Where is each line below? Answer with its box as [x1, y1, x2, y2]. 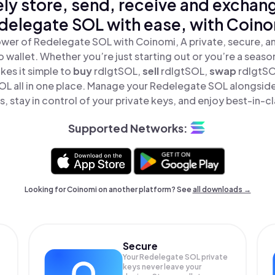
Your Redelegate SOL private [123, 252, 228, 261]
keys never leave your [123, 262, 202, 271]
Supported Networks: [68, 120, 188, 135]
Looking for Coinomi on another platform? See [24, 185, 193, 194]
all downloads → [192, 185, 251, 194]
